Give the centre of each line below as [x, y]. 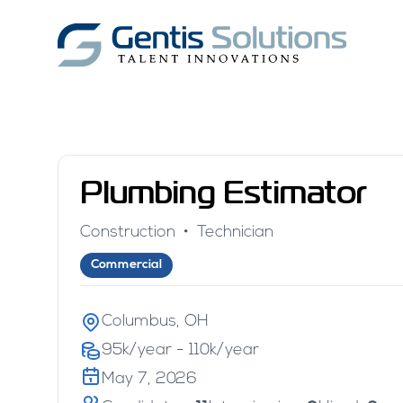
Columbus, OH [155, 322]
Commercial [126, 265]
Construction [128, 233]
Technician [235, 233]
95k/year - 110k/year [180, 350]
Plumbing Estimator [224, 195]
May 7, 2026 [149, 379]
